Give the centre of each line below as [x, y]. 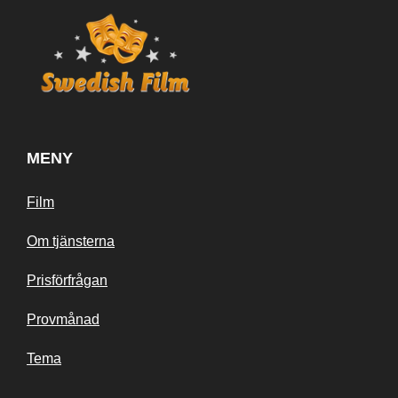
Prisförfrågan [67, 281]
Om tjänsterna [71, 242]
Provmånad [63, 320]
